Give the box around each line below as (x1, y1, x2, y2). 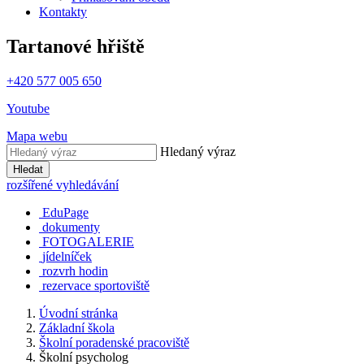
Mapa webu (6, 128, 67, 143)
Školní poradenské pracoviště (39, 335, 189, 349)
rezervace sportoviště (42, 278, 149, 292)
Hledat (13, 162, 43, 175)
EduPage (42, 205, 89, 219)
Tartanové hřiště (6, 35, 145, 57)
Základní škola (39, 320, 115, 335)
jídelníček (42, 249, 92, 263)
